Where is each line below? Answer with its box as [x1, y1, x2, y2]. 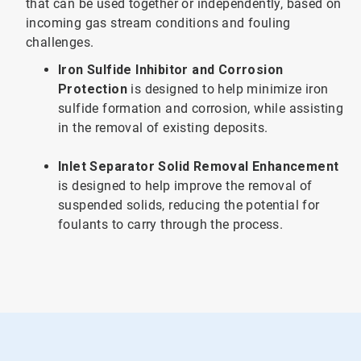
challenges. [25, 35, 98, 50]
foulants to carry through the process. [57, 217, 287, 232]
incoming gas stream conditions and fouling [25, 15, 291, 31]
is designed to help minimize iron [127, 81, 329, 97]
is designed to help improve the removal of [57, 178, 313, 193]
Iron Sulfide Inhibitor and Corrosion [57, 62, 284, 77]
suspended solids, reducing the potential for [57, 197, 320, 213]
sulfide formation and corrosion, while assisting [57, 101, 344, 116]
